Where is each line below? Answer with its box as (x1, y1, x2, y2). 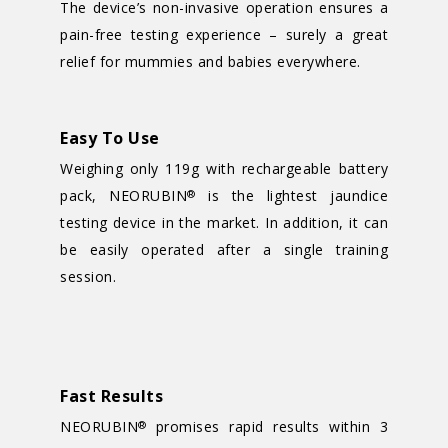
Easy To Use (60, 127, 160, 149)
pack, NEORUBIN (60, 186, 187, 205)
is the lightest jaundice (195, 186, 388, 205)
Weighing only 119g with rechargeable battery (60, 159, 388, 178)
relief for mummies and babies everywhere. (60, 52, 361, 71)
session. (60, 267, 116, 286)
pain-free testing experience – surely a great (60, 25, 388, 44)
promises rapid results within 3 (146, 417, 388, 436)
